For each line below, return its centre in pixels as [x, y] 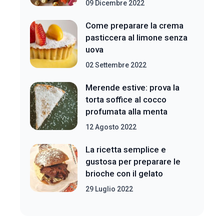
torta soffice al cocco [126, 99]
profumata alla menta [127, 111]
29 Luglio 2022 [109, 189]
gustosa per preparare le [133, 161]
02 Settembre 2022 [116, 65]
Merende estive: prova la [133, 87]
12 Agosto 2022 [111, 127]
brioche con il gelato [124, 173]
